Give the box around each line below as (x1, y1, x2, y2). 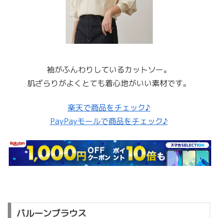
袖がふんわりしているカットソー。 (47, 64, 171, 75)
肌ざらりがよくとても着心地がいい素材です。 (27, 78, 191, 89)
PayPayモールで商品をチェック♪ (50, 116, 168, 127)
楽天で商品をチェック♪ (68, 102, 150, 113)
